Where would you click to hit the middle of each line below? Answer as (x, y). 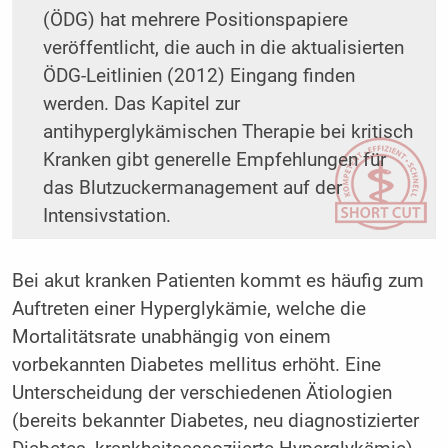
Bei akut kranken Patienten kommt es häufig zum (217, 281)
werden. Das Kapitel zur (141, 104)
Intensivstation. (106, 216)
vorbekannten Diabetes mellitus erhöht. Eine (196, 365)
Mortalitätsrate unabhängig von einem (171, 337)
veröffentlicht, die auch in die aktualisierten (223, 48)
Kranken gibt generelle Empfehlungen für (214, 160)
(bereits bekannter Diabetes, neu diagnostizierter (215, 421)
